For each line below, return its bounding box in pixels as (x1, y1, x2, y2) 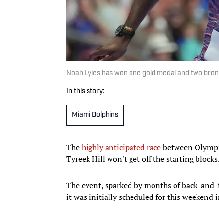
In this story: (66, 88, 104, 95)
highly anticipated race (82, 141, 161, 153)
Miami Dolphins (72, 111, 118, 119)
